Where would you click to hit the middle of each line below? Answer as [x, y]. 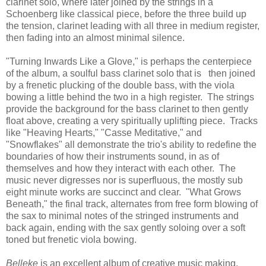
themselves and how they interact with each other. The [121, 168]
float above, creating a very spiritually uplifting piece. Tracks [132, 121]
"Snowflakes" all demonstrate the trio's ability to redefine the [131, 144]
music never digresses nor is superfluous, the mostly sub [124, 180]
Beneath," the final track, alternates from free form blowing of [132, 204]
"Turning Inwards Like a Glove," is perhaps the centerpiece [129, 61]
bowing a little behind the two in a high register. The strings [130, 97]
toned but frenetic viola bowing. [71, 239]
